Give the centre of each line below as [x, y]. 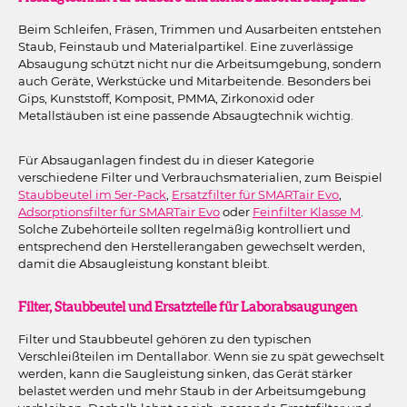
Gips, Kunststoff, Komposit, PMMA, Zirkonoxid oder [166, 98]
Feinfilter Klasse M [307, 212]
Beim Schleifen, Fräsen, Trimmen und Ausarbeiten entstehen [200, 29]
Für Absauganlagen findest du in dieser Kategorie [166, 160]
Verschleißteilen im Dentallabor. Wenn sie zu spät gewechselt [201, 356]
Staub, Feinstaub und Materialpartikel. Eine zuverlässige [186, 46]
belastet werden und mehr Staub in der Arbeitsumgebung [192, 390]
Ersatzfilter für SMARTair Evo [255, 194]
